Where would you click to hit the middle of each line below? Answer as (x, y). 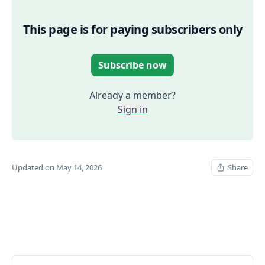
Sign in (132, 109)
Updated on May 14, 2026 (57, 167)
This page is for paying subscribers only (132, 29)
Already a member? (132, 95)
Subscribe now (132, 65)
